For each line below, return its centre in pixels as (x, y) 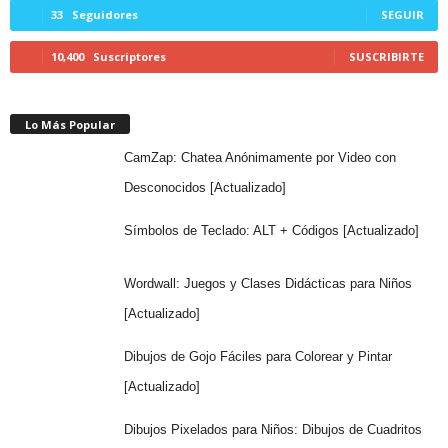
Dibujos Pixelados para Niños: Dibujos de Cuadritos (272, 430)
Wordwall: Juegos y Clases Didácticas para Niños (267, 284)
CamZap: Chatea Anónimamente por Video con (259, 158)
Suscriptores (129, 57)
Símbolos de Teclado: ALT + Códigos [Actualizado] (271, 231)
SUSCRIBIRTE (386, 57)
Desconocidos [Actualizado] (204, 188)
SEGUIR (402, 15)
